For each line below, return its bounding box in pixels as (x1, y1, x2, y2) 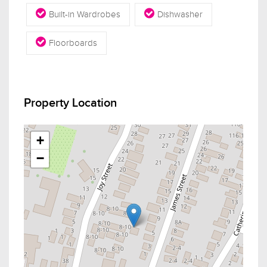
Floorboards (49, 38, 97, 48)
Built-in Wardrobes (49, 9, 120, 20)
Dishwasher (157, 9, 203, 20)
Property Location (24, 95, 117, 110)
